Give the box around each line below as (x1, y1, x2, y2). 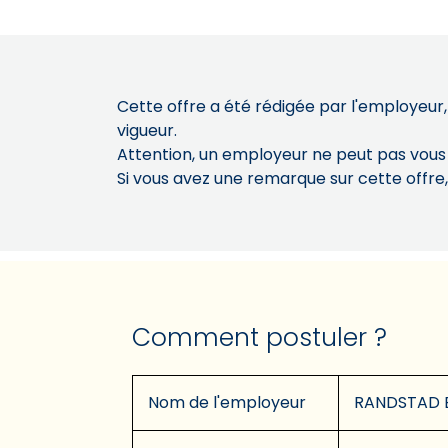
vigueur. (117, 118, 177, 142)
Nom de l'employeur (148, 390, 306, 414)
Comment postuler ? (132, 319, 387, 355)
